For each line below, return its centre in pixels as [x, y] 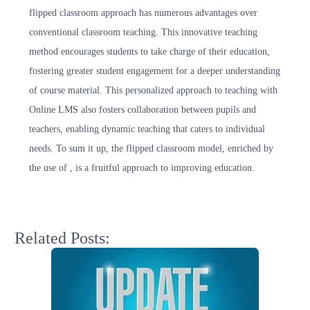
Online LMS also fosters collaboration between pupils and [143, 110]
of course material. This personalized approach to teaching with [153, 90]
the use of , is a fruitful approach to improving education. [142, 168]
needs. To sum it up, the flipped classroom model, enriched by [151, 148]
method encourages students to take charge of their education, [149, 52]
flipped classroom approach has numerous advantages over [143, 13]
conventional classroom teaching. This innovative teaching [143, 32]
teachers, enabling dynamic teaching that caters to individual [147, 129]
